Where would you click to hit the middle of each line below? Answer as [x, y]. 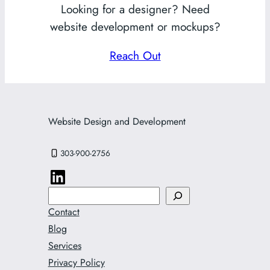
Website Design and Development [117, 122]
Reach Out [135, 55]
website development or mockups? [135, 26]
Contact [64, 212]
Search [64, 195]
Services [64, 246]
